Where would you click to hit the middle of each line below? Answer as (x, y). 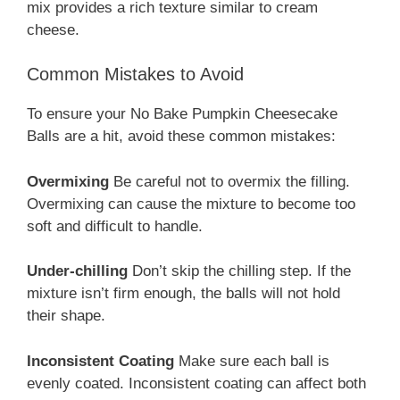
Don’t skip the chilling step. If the (239, 271)
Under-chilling (77, 271)
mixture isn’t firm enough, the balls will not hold (183, 294)
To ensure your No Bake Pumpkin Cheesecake (182, 114)
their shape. (66, 316)
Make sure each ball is (252, 361)
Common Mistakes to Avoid (135, 75)
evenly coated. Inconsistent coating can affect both (196, 383)
